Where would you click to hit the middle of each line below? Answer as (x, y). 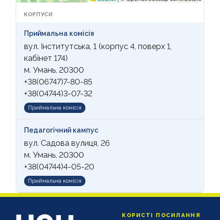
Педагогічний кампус (61, 130)
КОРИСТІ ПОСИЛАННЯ (161, 215)
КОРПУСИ (39, 14)
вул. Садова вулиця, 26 (67, 143)
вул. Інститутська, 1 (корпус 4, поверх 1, (98, 46)
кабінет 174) (46, 58)
